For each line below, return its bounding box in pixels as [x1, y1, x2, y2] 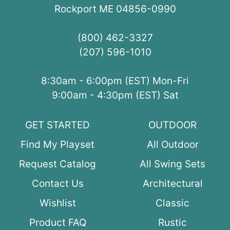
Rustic [158, 217, 187, 229]
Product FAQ [29, 217, 86, 229]
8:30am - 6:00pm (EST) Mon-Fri [41, 75, 189, 87]
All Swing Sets [140, 158, 205, 170]
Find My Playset [21, 139, 94, 151]
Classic [156, 197, 189, 209]
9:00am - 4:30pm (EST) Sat [51, 89, 179, 102]
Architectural [142, 178, 203, 190]
